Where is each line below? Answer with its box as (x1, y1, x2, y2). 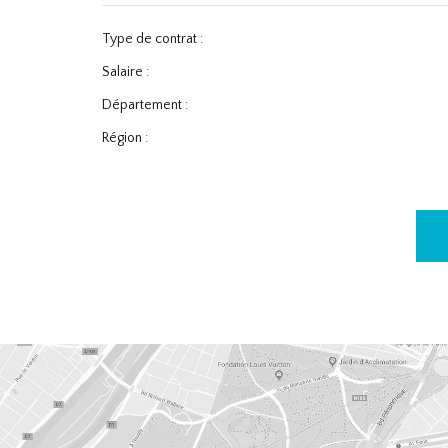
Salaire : (102, 64, 149, 80)
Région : (102, 130, 148, 146)
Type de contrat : (102, 31, 203, 47)
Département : (102, 97, 188, 113)
